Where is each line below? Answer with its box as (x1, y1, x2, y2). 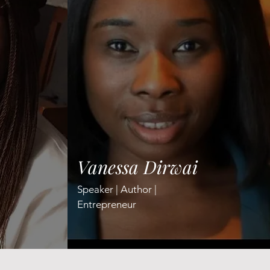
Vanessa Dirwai (77, 155, 198, 179)
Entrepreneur (77, 198, 136, 210)
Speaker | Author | (77, 183, 157, 195)
